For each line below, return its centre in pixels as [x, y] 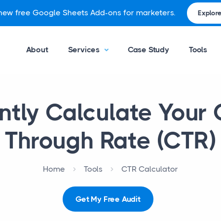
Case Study [148, 50]
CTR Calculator [150, 169]
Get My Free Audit [108, 199]
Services [85, 50]
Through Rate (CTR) [110, 141]
